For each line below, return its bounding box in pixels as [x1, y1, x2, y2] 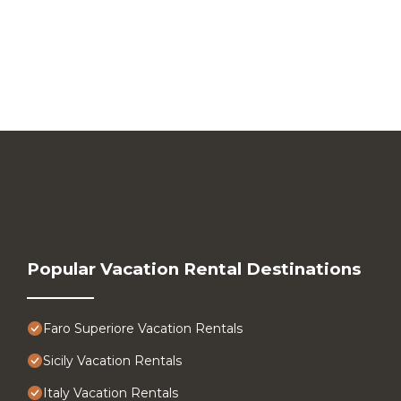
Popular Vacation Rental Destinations [27, 258, 361, 279]
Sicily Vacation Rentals [43, 352, 182, 369]
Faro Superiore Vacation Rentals [43, 320, 243, 337]
